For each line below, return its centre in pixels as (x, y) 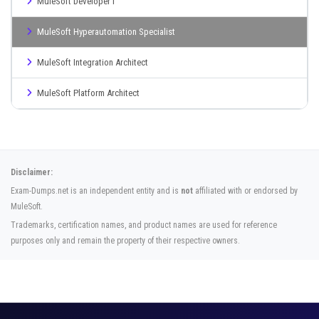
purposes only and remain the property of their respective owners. (125, 241)
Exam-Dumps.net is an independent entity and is (96, 191)
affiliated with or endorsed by (245, 191)
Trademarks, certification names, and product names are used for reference (144, 225)
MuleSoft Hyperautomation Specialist (106, 32)
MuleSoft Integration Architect (93, 62)
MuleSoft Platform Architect (88, 93)
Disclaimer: (32, 172)
